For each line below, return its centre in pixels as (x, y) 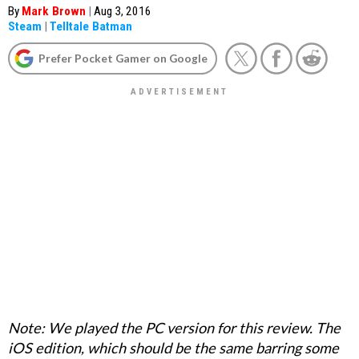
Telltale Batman (91, 26)
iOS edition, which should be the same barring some (173, 347)
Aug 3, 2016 (123, 11)
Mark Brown (54, 11)
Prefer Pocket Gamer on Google (123, 58)
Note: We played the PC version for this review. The (174, 327)
